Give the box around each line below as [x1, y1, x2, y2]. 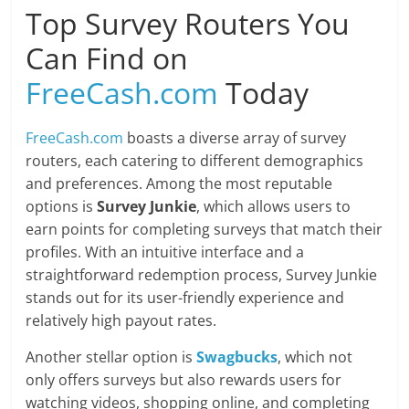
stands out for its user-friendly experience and [26, 288, 345, 309]
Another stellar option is [26, 347, 197, 368]
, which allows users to [196, 196, 351, 217]
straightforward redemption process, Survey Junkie [26, 265, 378, 286]
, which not [278, 347, 353, 368]
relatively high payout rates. [26, 310, 217, 331]
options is [26, 196, 98, 217]
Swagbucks [196, 347, 278, 368]
